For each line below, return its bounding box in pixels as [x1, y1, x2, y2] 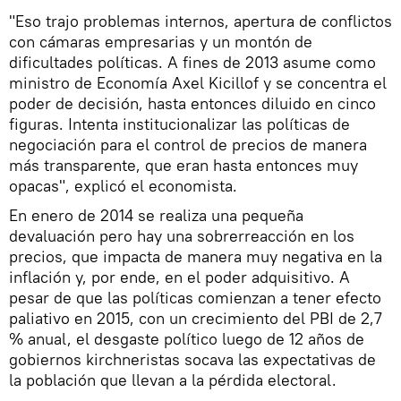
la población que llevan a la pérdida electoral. [9, 369, 337, 390]
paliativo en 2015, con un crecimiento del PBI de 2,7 [9, 307, 382, 328]
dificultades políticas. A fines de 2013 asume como [9, 51, 376, 73]
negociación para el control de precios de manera [9, 133, 367, 155]
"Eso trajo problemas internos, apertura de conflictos [9, 10, 392, 31]
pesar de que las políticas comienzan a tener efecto [9, 286, 381, 308]
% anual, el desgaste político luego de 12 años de [9, 328, 364, 349]
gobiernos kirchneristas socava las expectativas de [9, 348, 376, 370]
